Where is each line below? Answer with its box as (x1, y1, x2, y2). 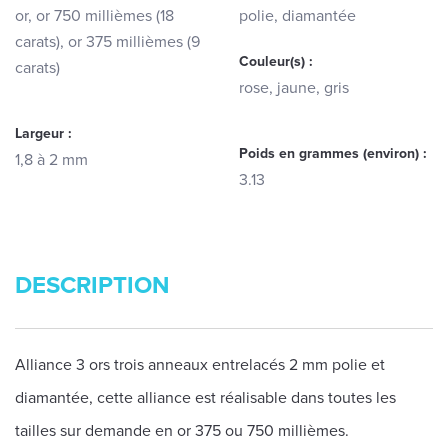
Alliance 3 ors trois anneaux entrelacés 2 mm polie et (15, 355, 385, 375)
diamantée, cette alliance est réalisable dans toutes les (15, 388, 396, 408)
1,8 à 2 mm (15, 150, 88, 170)
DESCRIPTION (15, 271, 170, 300)
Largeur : (15, 125, 72, 142)
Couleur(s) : (239, 53, 313, 70)
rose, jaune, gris (239, 78, 349, 98)
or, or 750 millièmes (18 (15, 6, 174, 26)
